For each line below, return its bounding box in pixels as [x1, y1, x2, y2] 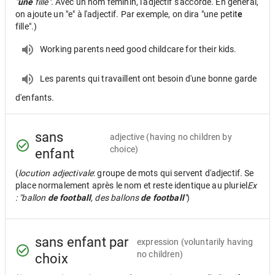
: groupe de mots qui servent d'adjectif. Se [93, 168, 254, 178]
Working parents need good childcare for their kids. [40, 44, 237, 54]
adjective [109, 132, 145, 142]
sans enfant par [35, 234, 129, 250]
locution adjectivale [18, 168, 94, 178]
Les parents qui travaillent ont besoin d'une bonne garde [40, 73, 257, 83]
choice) [109, 144, 138, 154]
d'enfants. [15, 93, 55, 103]
